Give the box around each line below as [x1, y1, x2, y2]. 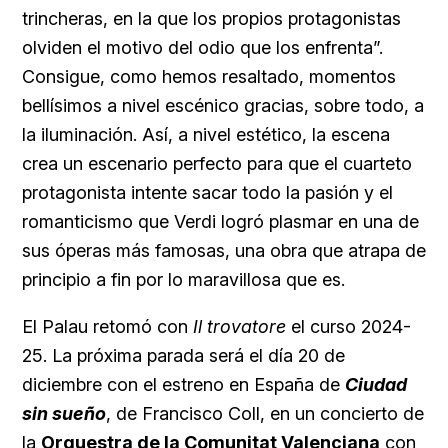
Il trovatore [193, 316, 286, 338]
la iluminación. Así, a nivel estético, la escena [22, 124, 390, 146]
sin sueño [22, 403, 106, 425]
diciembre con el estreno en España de [22, 374, 345, 396]
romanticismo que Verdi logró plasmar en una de [22, 211, 419, 233]
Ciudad [345, 374, 407, 396]
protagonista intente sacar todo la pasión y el [22, 182, 393, 204]
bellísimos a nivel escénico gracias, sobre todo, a [22, 95, 424, 117]
